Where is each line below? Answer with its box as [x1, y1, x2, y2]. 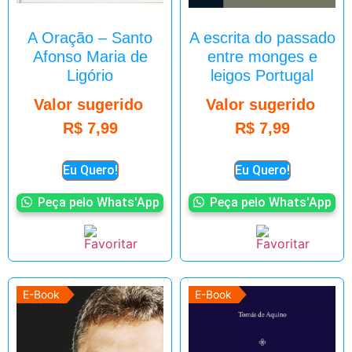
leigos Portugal [211, 67, 313, 85]
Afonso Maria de [32, 48, 148, 66]
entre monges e [207, 48, 317, 66]
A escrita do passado [189, 29, 335, 47]
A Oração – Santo [27, 29, 152, 47]
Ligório [67, 67, 113, 85]
